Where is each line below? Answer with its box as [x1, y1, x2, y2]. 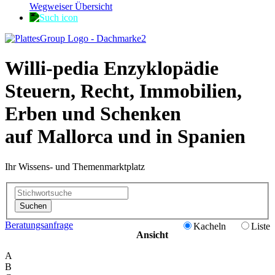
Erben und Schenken [5, 103, 181, 125]
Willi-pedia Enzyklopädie [5, 57, 219, 80]
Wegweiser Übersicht [29, 1, 112, 12]
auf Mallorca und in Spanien [5, 125, 246, 148]
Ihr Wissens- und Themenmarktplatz [5, 161, 145, 172]
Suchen [20, 201, 47, 211]
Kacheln [193, 221, 226, 232]
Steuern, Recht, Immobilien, [5, 80, 242, 103]
